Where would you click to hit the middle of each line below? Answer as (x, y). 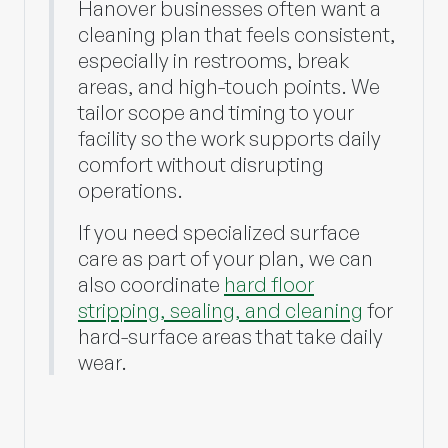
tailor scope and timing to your (216, 112)
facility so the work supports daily (229, 138)
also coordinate (151, 284)
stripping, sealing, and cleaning (220, 310)
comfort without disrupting (201, 164)
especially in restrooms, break (213, 60)
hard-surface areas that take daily (230, 336)
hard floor (269, 284)
